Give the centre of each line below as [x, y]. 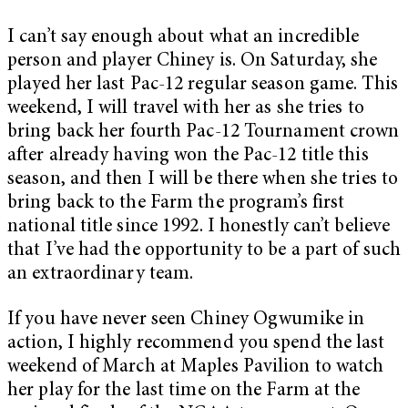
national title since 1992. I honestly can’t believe [199, 228]
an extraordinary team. [101, 275]
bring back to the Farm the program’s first [176, 204]
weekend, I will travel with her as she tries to [186, 109]
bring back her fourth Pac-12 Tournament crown [204, 133]
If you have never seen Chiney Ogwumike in [186, 320]
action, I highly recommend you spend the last [196, 343]
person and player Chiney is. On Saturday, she [193, 62]
